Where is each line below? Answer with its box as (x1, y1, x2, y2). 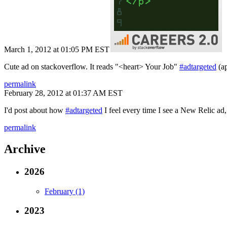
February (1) (45, 186, 85, 196)
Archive (4, 142, 46, 156)
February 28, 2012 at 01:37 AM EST (4, 89, 123, 97)
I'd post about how (4, 106, 65, 115)
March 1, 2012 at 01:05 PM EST (4, 45, 109, 54)
